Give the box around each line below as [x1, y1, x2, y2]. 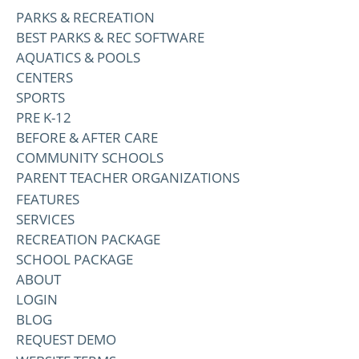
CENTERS [16, 67, 73, 87]
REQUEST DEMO [16, 329, 116, 349]
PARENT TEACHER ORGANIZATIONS [16, 167, 240, 187]
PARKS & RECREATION [16, 7, 155, 26]
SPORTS [16, 87, 65, 107]
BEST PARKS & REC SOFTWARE [16, 27, 204, 46]
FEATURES [16, 189, 79, 208]
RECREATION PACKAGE [16, 229, 160, 248]
